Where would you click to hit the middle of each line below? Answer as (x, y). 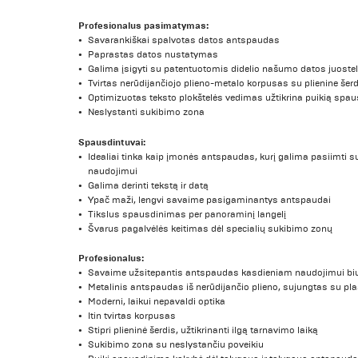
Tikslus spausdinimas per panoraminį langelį (187, 214)
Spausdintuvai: (112, 142)
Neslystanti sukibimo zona (147, 112)
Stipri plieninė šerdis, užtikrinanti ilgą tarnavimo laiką (203, 331)
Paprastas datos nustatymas (153, 54)
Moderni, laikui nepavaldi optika (157, 302)
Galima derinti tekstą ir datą (149, 185)
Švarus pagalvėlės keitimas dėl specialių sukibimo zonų (211, 229)
